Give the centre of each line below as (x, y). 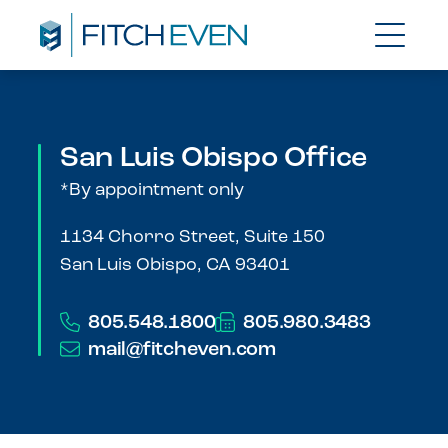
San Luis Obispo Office (213, 158)
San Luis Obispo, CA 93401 (175, 266)
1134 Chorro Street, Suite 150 (192, 238)
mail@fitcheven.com (182, 350)
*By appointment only (152, 191)
